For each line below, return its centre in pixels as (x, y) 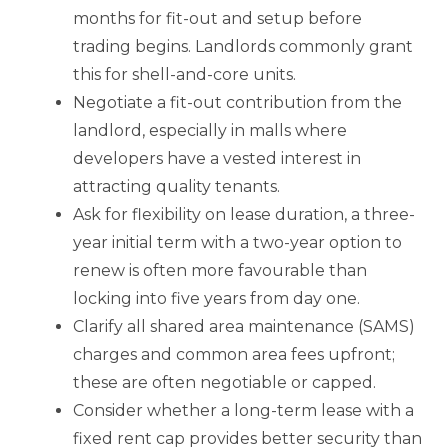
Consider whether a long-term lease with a (243, 410)
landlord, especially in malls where (210, 130)
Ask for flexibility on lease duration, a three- (244, 214)
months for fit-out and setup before (217, 18)
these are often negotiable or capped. (224, 382)
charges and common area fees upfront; (234, 354)
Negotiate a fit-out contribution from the (237, 102)
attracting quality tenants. (176, 186)
